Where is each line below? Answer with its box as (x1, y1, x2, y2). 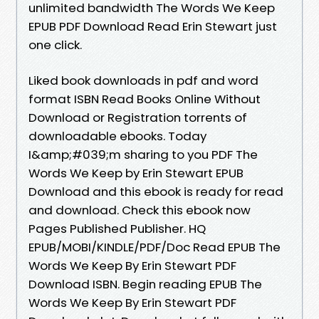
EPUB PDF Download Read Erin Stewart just (28, 17, 277, 35)
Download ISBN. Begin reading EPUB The (28, 275, 262, 293)
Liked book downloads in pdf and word (28, 71, 258, 89)
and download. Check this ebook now (28, 201, 251, 219)
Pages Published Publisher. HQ (28, 219, 206, 237)
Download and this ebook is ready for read (28, 182, 283, 200)
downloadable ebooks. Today (28, 127, 206, 145)
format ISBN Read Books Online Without (28, 90, 261, 108)
